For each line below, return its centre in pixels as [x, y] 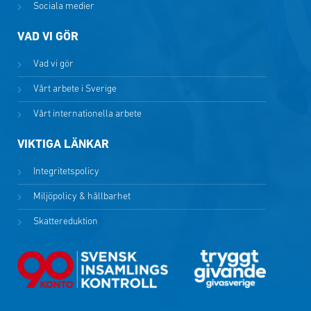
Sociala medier [64, 7]
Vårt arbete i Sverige [75, 90]
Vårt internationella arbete [87, 115]
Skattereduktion [65, 222]
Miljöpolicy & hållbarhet [82, 197]
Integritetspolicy [66, 172]
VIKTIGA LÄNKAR [63, 145]
